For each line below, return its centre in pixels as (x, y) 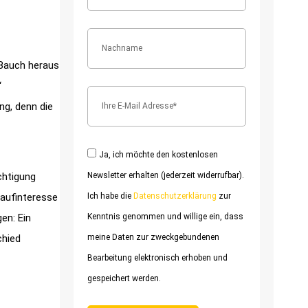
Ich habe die (110, 196)
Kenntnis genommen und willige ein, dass (165, 216)
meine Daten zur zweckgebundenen (153, 237)
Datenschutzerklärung (175, 196)
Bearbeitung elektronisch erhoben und (157, 257)
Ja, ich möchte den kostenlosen (158, 154)
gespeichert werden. (124, 278)
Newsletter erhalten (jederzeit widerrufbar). (166, 175)
